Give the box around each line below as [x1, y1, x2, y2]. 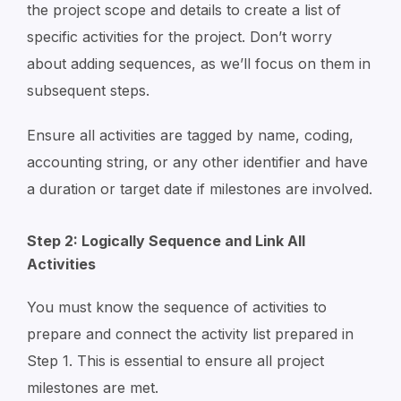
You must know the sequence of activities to [27, 298, 327, 316]
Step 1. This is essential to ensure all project [27, 352, 324, 370]
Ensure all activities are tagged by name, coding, [27, 126, 354, 144]
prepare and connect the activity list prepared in [27, 325, 354, 343]
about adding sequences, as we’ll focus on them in [27, 55, 371, 73]
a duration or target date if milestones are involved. [27, 180, 372, 198]
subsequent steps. [27, 81, 149, 99]
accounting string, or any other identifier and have [27, 153, 368, 171]
